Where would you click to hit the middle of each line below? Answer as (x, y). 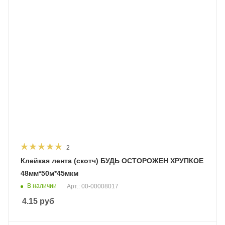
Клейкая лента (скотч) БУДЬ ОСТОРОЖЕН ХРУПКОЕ (112, 160)
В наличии (42, 186)
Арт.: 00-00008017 (93, 186)
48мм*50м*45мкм (49, 173)
